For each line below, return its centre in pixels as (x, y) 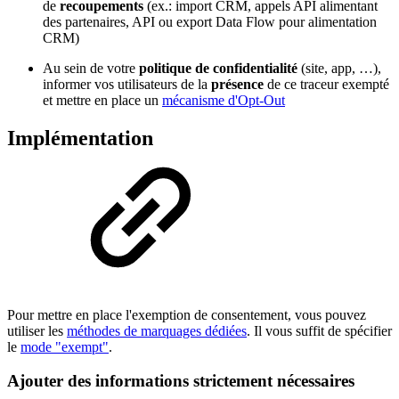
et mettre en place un (102, 100)
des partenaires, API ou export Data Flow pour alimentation (210, 21)
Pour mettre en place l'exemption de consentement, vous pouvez (187, 314)
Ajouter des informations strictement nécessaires (181, 381)
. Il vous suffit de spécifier (319, 330)
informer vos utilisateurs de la (127, 84)
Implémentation (80, 138)
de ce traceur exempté (326, 84)
